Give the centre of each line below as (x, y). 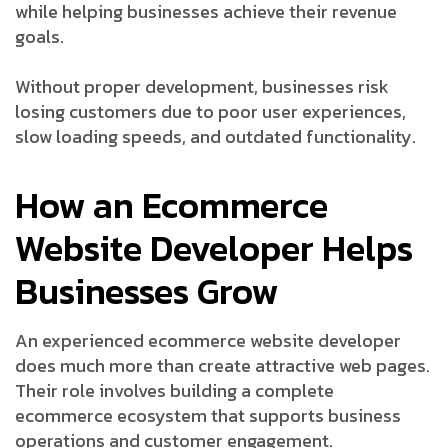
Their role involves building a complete (174, 390)
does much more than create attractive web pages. (222, 365)
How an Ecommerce (171, 204)
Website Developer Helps (214, 247)
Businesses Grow (146, 290)
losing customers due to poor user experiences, (210, 111)
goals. (39, 36)
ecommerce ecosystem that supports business (208, 415)
